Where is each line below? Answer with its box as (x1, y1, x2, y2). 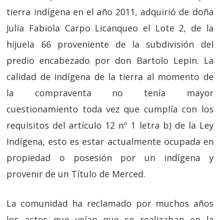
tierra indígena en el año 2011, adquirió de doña (6, 6, 214, 18)
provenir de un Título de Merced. (6, 168, 146, 180)
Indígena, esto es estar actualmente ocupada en (6, 136, 214, 148)
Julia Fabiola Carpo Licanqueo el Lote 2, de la (6, 22, 214, 34)
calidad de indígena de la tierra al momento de (6, 71, 214, 83)
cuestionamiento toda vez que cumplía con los (6, 103, 214, 115)
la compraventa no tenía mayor (6, 87, 214, 99)
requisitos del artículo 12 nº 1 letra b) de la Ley (6, 119, 214, 132)
